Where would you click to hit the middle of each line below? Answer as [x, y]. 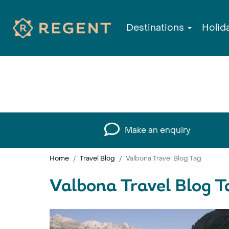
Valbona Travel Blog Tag [164, 158]
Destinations [156, 28]
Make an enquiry [158, 130]
